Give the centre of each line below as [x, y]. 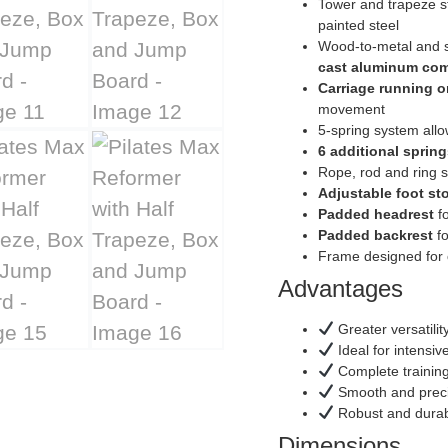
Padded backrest [375, 234]
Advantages [340, 288]
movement [351, 108]
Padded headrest [375, 213]
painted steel [358, 24]
